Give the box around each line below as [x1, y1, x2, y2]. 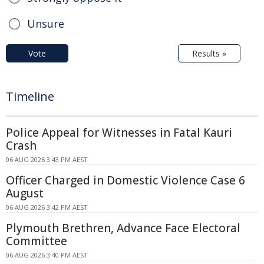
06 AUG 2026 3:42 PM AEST [6, 203, 88, 212]
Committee [6, 233, 67, 249]
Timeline [6, 88, 54, 105]
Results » [192, 48, 226, 60]
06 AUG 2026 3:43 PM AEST [6, 155, 88, 164]
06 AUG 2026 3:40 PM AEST [6, 250, 88, 260]
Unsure [27, 16, 64, 31]
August [6, 186, 44, 202]
